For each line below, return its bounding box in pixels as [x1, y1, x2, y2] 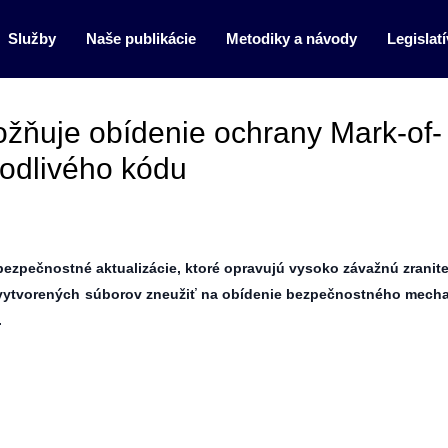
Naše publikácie [85, 30, 196, 47]
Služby [7, 30, 56, 47]
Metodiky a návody [225, 30, 357, 47]
